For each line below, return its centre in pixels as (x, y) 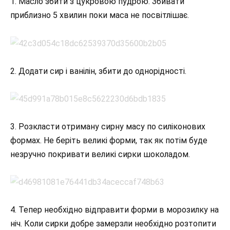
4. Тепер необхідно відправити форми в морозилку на (114, 210)
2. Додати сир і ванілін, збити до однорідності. (98, 71)
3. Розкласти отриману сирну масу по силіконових (108, 127)
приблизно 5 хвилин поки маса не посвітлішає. (100, 15)
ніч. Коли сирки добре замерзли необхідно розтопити (113, 224)
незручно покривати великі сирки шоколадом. (100, 155)
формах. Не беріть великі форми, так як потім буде (109, 141)
